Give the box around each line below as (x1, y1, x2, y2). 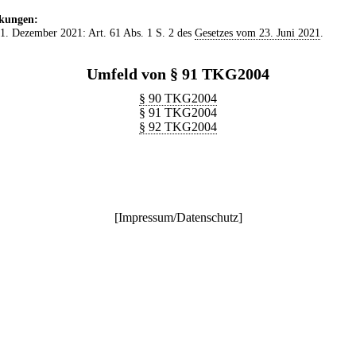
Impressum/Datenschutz (118, 211, 238, 224)
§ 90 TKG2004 (139, 91, 217, 105)
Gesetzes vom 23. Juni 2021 (194, 26, 320, 39)
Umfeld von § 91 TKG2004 (87, 65, 269, 83)
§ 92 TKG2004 (139, 120, 217, 133)
